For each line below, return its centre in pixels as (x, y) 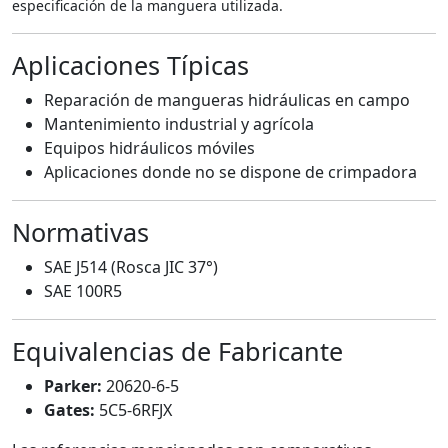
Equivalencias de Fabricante (177, 350)
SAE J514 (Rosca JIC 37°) (131, 266)
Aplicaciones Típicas (130, 64)
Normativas (80, 231)
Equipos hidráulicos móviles (149, 147)
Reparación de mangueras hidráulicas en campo (227, 99)
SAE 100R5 (83, 290)
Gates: (69, 409)
